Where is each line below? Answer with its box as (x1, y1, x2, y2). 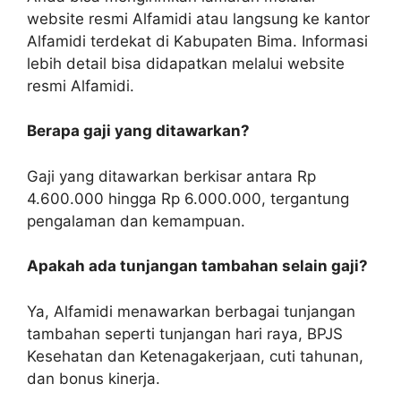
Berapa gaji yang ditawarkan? (27, 122, 250, 141)
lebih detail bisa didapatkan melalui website (27, 54, 345, 73)
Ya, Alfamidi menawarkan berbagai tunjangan (27, 302, 355, 320)
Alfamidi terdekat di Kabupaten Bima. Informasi (27, 31, 368, 50)
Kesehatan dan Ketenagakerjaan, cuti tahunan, (27, 346, 363, 365)
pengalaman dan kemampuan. (27, 211, 245, 230)
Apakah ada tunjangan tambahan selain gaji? (27, 257, 368, 276)
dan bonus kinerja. (27, 369, 160, 388)
